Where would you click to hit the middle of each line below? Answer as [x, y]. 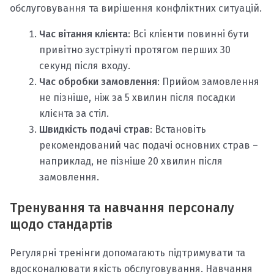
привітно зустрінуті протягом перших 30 [135, 50]
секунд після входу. [85, 66]
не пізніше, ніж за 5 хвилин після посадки [137, 98]
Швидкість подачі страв [94, 130]
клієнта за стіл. [74, 114]
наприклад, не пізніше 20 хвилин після [131, 161]
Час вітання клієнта [83, 34]
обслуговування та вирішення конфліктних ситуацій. [136, 9]
